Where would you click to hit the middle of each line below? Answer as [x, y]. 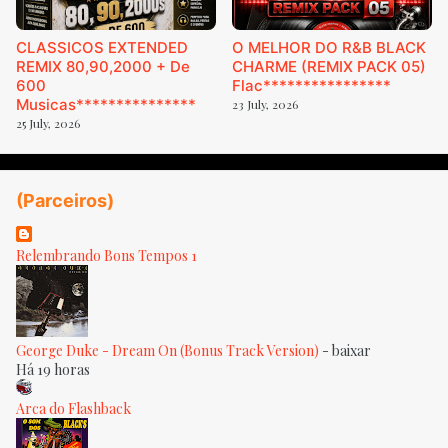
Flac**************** [311, 86]
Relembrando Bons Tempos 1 [106, 256]
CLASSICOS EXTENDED [102, 48]
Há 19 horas [53, 370]
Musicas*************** [106, 105]
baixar [351, 351]
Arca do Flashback [73, 409]
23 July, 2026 [265, 104]
